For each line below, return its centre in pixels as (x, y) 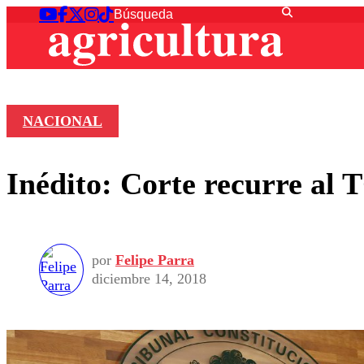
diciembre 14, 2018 (149, 279)
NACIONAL (62, 121)
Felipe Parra (155, 260)
